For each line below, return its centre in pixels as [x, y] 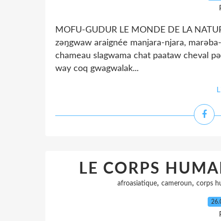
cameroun [176, 184]
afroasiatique [137, 184]
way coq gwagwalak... [97, 69]
